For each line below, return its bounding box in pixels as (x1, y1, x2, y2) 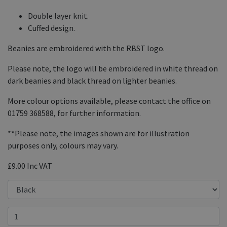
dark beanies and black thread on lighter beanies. (8, 75, 178, 86)
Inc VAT (27, 161, 52, 171)
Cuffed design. (28, 23, 75, 33)
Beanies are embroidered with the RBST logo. (8, 43, 165, 54)
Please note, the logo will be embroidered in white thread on (8, 63, 218, 74)
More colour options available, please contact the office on (8, 96, 211, 106)
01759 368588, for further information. (8, 108, 141, 119)
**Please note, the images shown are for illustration (8, 128, 190, 139)
